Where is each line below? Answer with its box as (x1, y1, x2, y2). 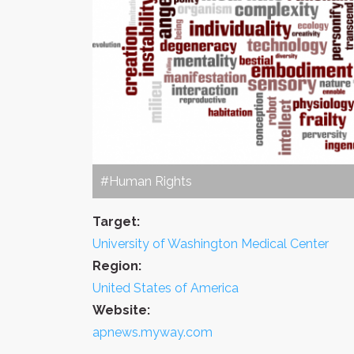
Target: (92, 213, 140, 229)
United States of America (92, 280, 239, 296)
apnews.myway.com (92, 324, 213, 340)
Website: (92, 302, 150, 318)
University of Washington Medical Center (92, 235, 329, 251)
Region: (92, 258, 141, 273)
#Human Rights (100, 173, 192, 189)
